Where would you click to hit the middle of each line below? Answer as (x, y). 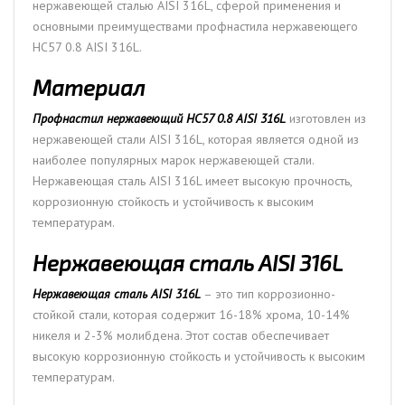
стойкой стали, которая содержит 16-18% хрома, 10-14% (191, 314)
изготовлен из (326, 118)
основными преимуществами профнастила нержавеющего (195, 26)
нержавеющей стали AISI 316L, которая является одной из (196, 139)
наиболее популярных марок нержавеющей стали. (173, 160)
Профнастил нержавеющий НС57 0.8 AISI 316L (159, 118)
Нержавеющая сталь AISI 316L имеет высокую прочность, (192, 180)
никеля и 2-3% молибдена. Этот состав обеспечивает (181, 335)
